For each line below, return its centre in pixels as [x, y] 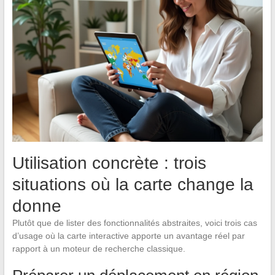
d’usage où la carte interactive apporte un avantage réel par [128, 236]
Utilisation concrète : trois [109, 163]
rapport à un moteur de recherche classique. [99, 249]
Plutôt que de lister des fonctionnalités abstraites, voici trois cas [134, 223]
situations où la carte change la [133, 185]
